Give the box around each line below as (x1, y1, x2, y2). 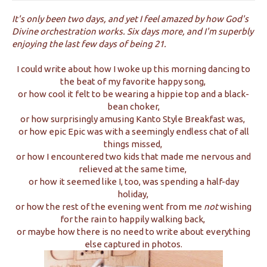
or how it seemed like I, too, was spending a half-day (28, 176, 239, 187)
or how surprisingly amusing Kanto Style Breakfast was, (20, 114, 247, 124)
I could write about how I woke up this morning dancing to (17, 64, 250, 74)
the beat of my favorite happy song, (60, 76, 207, 86)
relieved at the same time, (79, 164, 188, 174)
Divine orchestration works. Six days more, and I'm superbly (12, 26, 253, 36)
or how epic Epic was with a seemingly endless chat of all (18, 126, 249, 136)
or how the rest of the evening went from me (15, 201, 204, 212)
